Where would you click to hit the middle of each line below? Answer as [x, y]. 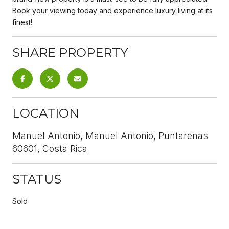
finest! [22, 22]
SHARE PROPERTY [70, 52]
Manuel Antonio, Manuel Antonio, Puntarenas [110, 135]
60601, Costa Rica [50, 148]
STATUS [37, 179]
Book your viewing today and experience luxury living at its [112, 10]
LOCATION [46, 113]
